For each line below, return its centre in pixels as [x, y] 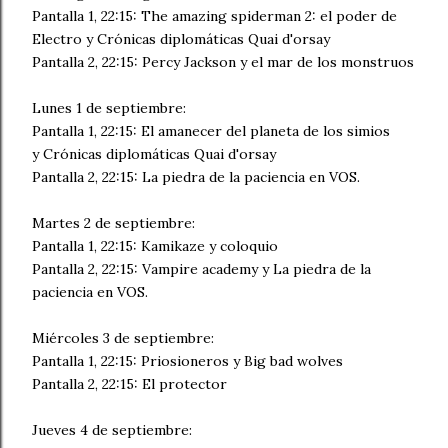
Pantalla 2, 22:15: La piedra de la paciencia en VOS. [196, 177]
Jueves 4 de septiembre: [112, 430]
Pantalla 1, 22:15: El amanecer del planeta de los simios [211, 131]
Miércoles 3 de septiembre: [123, 338]
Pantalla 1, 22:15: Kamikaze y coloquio [155, 246]
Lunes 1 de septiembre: [109, 108]
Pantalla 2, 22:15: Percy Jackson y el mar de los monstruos [223, 62]
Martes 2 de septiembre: [113, 223]
